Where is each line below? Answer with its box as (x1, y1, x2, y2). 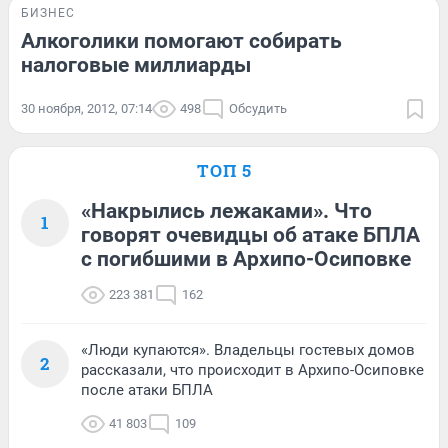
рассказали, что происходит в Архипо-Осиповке (81, 360, 424, 379)
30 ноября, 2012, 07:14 (21, 100, 152, 116)
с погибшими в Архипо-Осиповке (81, 246, 411, 271)
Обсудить (229, 100, 287, 116)
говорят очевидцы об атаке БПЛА (81, 222, 420, 247)
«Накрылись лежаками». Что (81, 198, 372, 223)
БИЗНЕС (21, 5, 75, 20)
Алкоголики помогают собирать (21, 28, 342, 53)
